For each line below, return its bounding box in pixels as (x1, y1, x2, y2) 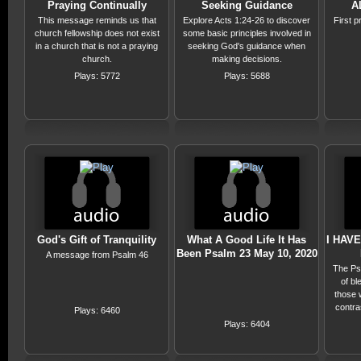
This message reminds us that (37, 15, 156, 26)
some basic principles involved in (182, 28, 311, 39)
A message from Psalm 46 (45, 250, 148, 260)
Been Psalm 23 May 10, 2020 (176, 247, 317, 260)
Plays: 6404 (223, 319, 270, 330)
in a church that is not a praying (35, 41, 158, 52)
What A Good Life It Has (187, 234, 306, 247)
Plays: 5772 (73, 71, 120, 81)
